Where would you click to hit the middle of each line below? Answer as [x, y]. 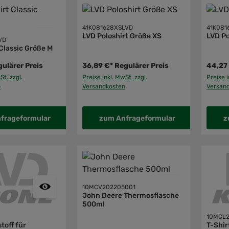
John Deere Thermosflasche [130, 195]
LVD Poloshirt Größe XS [122, 36]
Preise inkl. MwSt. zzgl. [114, 77]
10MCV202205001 [109, 187]
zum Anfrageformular [137, 118]
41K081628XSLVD [107, 27]
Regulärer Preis [141, 65]
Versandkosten [104, 86]
